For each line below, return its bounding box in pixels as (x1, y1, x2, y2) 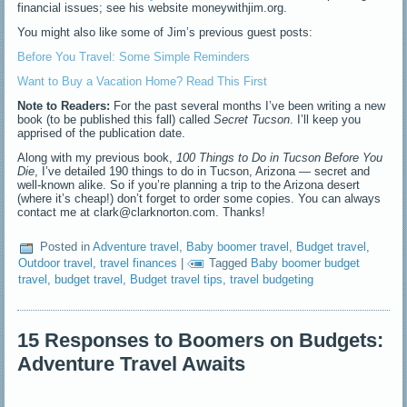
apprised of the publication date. (17, 125, 186, 140)
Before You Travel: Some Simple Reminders (17, 49, 251, 64)
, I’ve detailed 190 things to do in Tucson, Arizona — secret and (35, 164, 371, 178)
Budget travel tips (130, 272, 223, 286)
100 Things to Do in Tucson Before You (173, 150, 383, 164)
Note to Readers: (17, 98, 111, 113)
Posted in (40, 240, 91, 253)
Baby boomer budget (251, 256, 361, 270)
